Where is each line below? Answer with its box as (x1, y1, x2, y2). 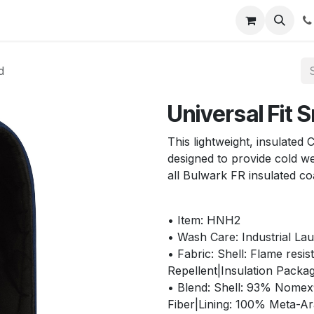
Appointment (12, 13, 81, 27)
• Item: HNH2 (168, 213, 240, 227)
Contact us (130, 13, 188, 27)
